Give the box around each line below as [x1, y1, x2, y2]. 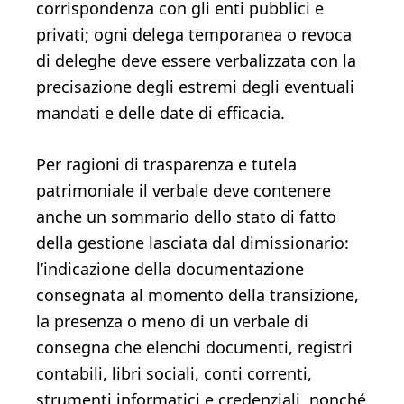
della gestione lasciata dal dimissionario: [36, 232, 349, 253]
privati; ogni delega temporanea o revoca [36, 23, 352, 45]
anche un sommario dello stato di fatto [36, 206, 336, 227]
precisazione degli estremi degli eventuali [36, 76, 354, 97]
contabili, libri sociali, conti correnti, [36, 363, 312, 384]
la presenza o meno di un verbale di [36, 310, 308, 332]
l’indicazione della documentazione [36, 258, 304, 280]
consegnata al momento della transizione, [36, 284, 359, 306]
